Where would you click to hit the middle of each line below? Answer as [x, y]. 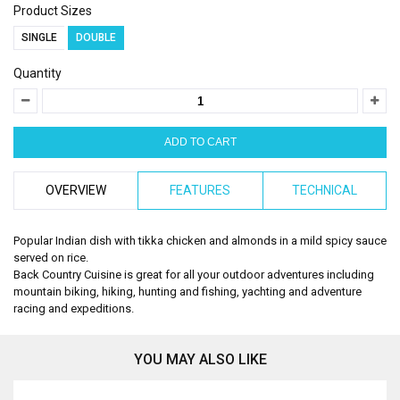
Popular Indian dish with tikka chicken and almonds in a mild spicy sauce [200, 241]
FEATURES [200, 190]
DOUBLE [96, 37]
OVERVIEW [76, 190]
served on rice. [51, 258]
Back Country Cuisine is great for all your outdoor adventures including [194, 275]
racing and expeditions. [74, 308]
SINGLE [39, 37]
